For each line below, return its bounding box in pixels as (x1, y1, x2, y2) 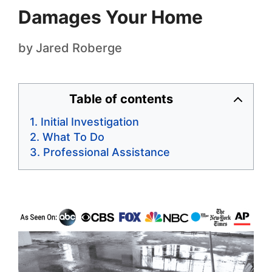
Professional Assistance (43, 146, 170, 159)
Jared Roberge (36, 41, 122, 56)
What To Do (42, 131, 104, 144)
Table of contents (69, 92, 173, 107)
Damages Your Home (18, 6, 203, 29)
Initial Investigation (41, 115, 139, 129)
